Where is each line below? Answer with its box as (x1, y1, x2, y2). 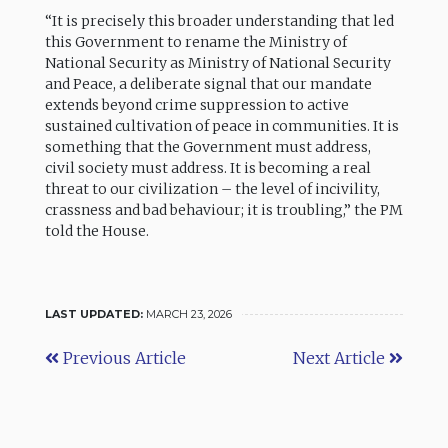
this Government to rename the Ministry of (44, 33, 347, 52)
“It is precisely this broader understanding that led (44, 12, 394, 31)
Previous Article (58, 348, 186, 369)
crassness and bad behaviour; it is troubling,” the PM (44, 201, 403, 220)
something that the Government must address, (44, 138, 371, 157)
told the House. (44, 222, 149, 241)
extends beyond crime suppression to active (44, 96, 349, 115)
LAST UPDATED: (44, 307, 146, 322)
